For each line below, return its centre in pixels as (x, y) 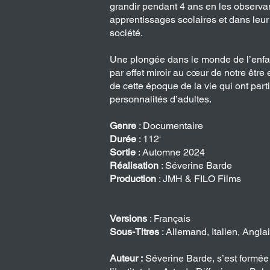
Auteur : (126, 258)
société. (126, 33)
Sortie (124, 152)
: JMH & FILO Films (200, 179)
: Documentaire (171, 126)
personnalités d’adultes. (161, 99)
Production (134, 179)
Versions (130, 218)
